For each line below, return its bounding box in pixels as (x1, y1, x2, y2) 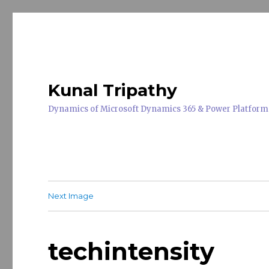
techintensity (48, 237, 215, 266)
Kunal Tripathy (48, 80, 178, 100)
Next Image (48, 191, 94, 201)
